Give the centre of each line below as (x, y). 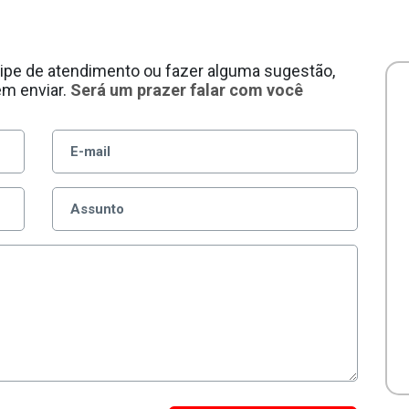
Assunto (97, 209)
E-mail (90, 152)
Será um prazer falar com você (186, 90)
